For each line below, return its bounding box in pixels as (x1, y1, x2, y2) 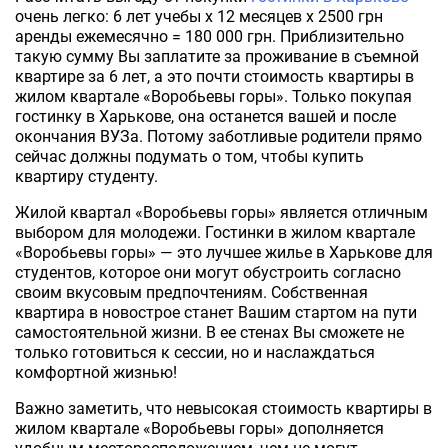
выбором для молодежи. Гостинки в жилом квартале (15, 222, 415, 242)
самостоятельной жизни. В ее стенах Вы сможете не (15, 322, 404, 342)
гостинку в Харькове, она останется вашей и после (15, 106, 396, 126)
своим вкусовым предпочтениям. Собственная (15, 282, 368, 302)
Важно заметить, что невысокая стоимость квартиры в (15, 398, 432, 418)
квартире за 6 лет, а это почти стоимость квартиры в (15, 66, 414, 86)
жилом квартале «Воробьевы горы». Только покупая (15, 86, 412, 106)
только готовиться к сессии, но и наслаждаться (15, 342, 375, 362)
